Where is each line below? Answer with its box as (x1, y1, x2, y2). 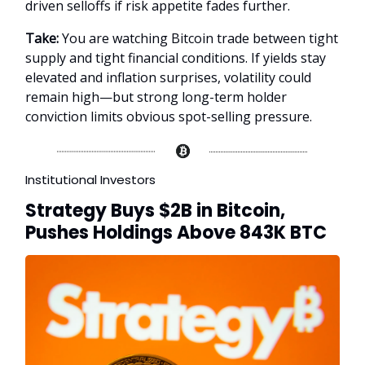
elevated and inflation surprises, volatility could (25, 68, 311, 86)
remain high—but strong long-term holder (25, 87, 287, 106)
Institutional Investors (25, 170, 156, 188)
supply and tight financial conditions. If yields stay (25, 48, 326, 67)
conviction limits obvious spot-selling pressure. (25, 107, 312, 125)
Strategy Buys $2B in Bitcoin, (25, 197, 285, 223)
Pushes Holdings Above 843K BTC (25, 219, 327, 245)
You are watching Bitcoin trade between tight (62, 29, 338, 47)
